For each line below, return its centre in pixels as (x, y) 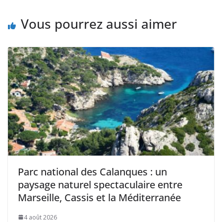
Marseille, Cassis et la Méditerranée (99, 197)
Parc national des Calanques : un (92, 171)
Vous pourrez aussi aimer (99, 24)
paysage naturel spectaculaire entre (100, 184)
